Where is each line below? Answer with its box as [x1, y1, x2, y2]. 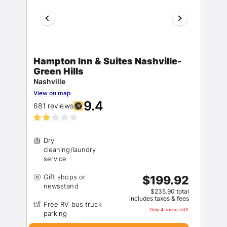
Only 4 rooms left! [149, 207, 189, 212]
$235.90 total [150, 187, 189, 195]
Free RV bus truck [43, 200, 102, 208]
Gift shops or [43, 173, 86, 181]
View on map [33, 89, 70, 97]
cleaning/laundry [43, 145, 96, 154]
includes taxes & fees [129, 195, 189, 202]
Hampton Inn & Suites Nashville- [33, 56, 182, 66]
